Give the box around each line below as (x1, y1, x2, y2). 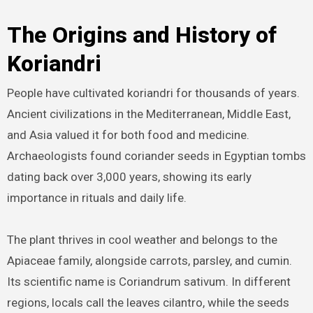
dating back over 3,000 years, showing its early (6, 170, 252, 184)
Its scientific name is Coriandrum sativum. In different (6, 275, 291, 289)
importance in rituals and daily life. (6, 191, 187, 205)
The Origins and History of (6, 21, 277, 48)
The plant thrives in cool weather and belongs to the (6, 233, 277, 247)
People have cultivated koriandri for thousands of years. (6, 86, 300, 101)
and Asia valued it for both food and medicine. (6, 128, 249, 143)
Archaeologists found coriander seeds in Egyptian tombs (6, 149, 306, 163)
